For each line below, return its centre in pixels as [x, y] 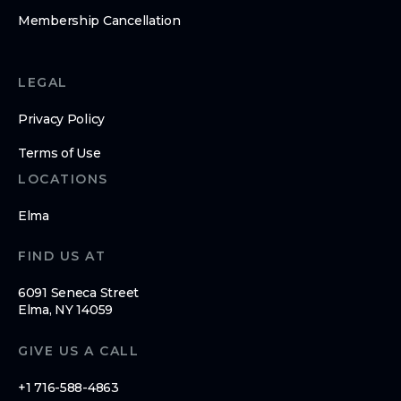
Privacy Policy [62, 119]
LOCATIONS [63, 179]
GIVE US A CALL [78, 351]
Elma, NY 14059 [66, 310]
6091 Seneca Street [78, 293]
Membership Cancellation [99, 21]
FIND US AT [62, 256]
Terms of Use [60, 154]
